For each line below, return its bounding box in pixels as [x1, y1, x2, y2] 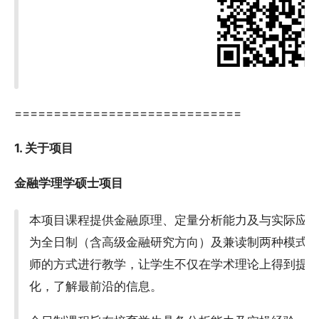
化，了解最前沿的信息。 [29, 278, 163, 293]
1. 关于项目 [14, 141, 73, 156]
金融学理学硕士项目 [14, 176, 123, 191]
